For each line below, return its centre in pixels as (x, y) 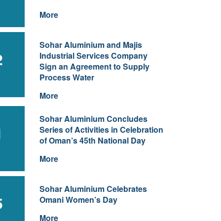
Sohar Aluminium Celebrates (93, 189)
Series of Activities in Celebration (101, 129)
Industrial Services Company (93, 55)
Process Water (67, 77)
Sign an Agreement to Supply (94, 66)
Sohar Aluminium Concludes (93, 119)
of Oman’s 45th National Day (92, 140)
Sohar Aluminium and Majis (91, 45)
